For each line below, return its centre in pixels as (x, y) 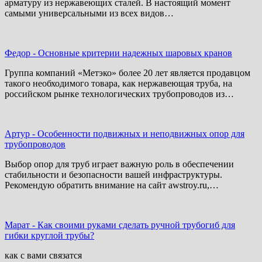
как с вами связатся (43, 255)
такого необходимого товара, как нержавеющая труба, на (118, 83)
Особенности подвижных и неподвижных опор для (141, 133)
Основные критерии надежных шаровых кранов (135, 53)
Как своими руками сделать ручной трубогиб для (136, 225)
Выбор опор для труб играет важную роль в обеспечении (119, 164)
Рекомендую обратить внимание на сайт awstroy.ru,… (112, 185)
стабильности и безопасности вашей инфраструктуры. (113, 174)
